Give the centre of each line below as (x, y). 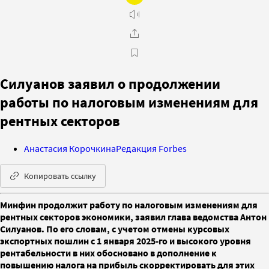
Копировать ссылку (60, 176)
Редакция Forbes (151, 148)
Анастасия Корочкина (70, 148)
